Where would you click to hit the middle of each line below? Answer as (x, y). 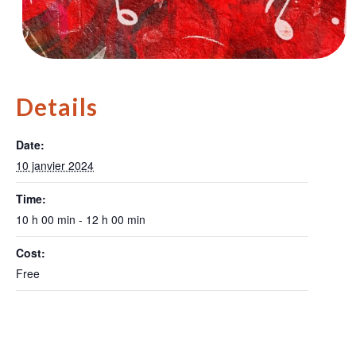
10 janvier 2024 (55, 165)
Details (57, 106)
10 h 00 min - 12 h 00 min (81, 219)
